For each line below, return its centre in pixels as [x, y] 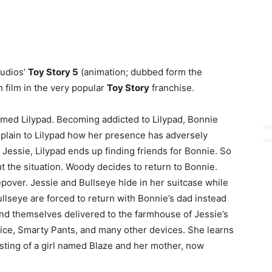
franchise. [172, 88]
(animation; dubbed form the [140, 72]
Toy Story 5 [53, 72]
